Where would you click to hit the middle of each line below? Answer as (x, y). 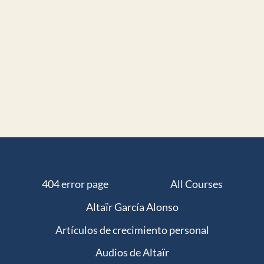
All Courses (196, 184)
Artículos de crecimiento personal (132, 230)
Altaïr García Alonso (132, 207)
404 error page (75, 184)
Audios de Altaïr (132, 253)
